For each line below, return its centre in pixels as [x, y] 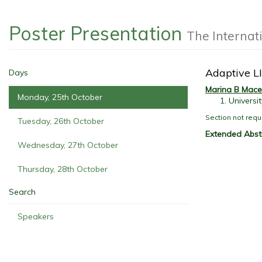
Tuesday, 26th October [61, 121]
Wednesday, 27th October [68, 145]
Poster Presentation [98, 33]
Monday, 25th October [60, 97]
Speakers [36, 216]
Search [22, 192]
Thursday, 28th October [63, 169]
